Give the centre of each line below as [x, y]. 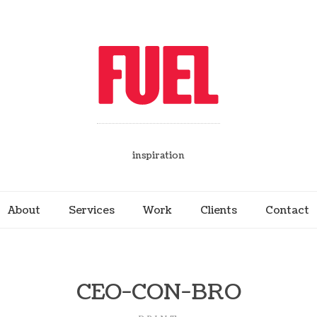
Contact [287, 210]
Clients [219, 210]
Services [92, 210]
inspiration [158, 156]
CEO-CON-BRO [158, 292]
